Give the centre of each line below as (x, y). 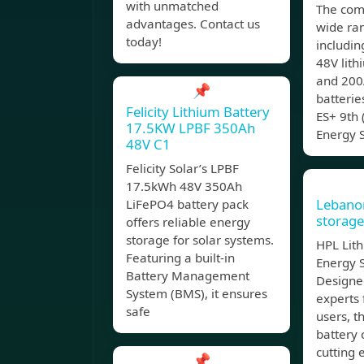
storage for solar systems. (200, 240)
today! (144, 42)
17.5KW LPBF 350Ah (191, 128)
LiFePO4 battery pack (187, 204)
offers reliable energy (188, 222)
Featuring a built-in (180, 258)
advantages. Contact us (193, 24)
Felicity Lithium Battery (198, 112)
